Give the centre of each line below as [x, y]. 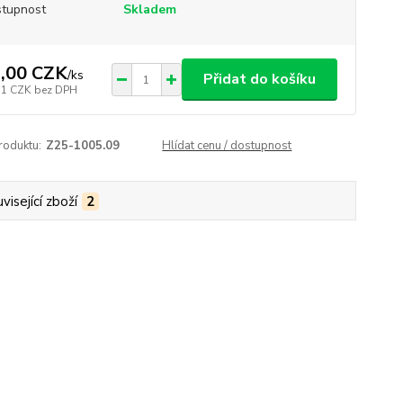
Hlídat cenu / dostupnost [227, 146]
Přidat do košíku [259, 80]
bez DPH [55, 90]
